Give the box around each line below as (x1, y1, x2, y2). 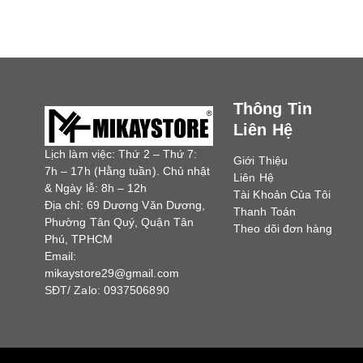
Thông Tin (233, 100, 312, 118)
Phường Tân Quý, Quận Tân (45, 215, 194, 228)
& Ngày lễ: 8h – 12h (45, 181, 147, 194)
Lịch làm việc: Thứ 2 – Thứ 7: (45, 147, 198, 160)
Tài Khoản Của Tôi (233, 188, 331, 202)
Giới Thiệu (233, 154, 288, 168)
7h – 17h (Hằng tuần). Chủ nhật (45, 164, 211, 177)
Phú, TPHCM (45, 232, 113, 246)
